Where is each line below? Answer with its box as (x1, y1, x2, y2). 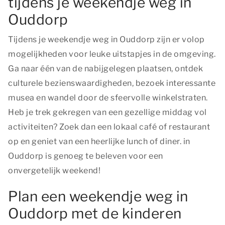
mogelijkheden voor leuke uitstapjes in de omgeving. (8, 49, 216, 59)
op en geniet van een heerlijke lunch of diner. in (8, 137, 190, 146)
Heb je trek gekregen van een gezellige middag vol (8, 107, 207, 117)
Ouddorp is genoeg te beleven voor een (8, 151, 163, 161)
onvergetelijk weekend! (8, 166, 100, 175)
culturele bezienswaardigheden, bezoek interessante (8, 78, 215, 88)
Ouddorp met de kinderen (8, 205, 182, 222)
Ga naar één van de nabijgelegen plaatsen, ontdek (8, 64, 203, 73)
